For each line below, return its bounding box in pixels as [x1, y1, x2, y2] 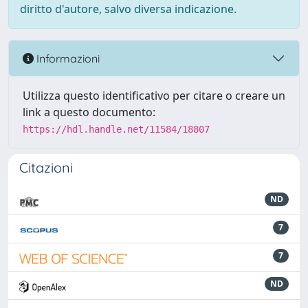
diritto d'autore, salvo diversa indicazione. [20, 1, 236, 16]
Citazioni [19, 159, 73, 176]
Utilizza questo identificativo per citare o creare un [23, 88, 285, 103]
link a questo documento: [23, 104, 155, 120]
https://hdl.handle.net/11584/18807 [23, 124, 210, 135]
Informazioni [34, 51, 100, 65]
